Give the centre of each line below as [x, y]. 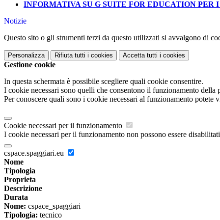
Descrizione [23, 189]
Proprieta [20, 180]
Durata [16, 197]
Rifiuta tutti [70, 55]
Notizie [15, 21]
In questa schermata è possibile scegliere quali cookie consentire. [104, 82]
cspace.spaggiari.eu [35, 153]
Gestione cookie [30, 65]
